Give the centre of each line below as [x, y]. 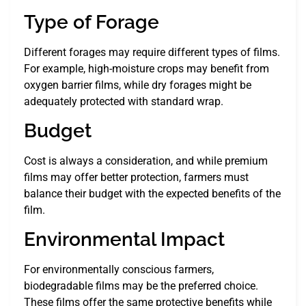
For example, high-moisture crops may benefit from [147, 68]
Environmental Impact [124, 240]
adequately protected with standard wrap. [124, 101]
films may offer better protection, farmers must [136, 178]
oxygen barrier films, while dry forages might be [138, 85]
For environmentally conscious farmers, [119, 270]
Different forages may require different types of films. [152, 52]
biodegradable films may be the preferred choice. [141, 286]
